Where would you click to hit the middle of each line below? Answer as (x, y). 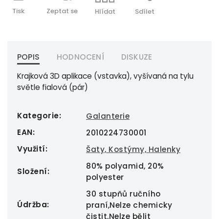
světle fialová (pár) (53, 87)
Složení (32, 171)
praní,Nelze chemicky (129, 205)
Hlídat (105, 11)
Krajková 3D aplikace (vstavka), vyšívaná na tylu (105, 76)
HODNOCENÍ (80, 57)
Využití (31, 149)
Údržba (32, 205)
